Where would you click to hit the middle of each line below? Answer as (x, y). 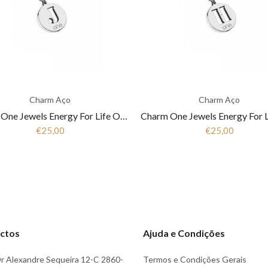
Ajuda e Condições (184, 233)
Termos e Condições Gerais (195, 259)
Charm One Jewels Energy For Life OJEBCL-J (124, 116)
